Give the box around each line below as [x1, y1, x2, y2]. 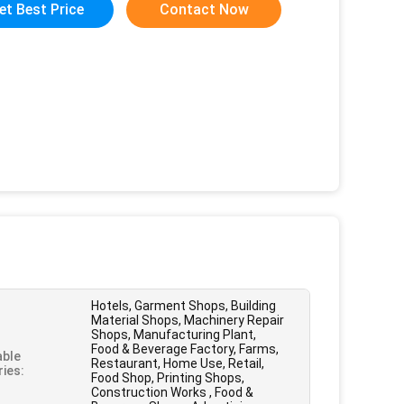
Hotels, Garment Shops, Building [91, 298, 276, 313]
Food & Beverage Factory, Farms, [91, 342, 279, 356]
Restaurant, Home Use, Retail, [91, 356, 264, 371]
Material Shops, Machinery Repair [91, 313, 284, 327]
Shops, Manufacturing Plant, [91, 327, 256, 342]
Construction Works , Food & [91, 385, 253, 399]
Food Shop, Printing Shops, [91, 371, 244, 385]
